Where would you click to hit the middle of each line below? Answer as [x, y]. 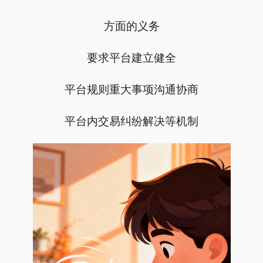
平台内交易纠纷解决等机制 [131, 121]
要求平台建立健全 [131, 58]
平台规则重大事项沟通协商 [131, 90]
